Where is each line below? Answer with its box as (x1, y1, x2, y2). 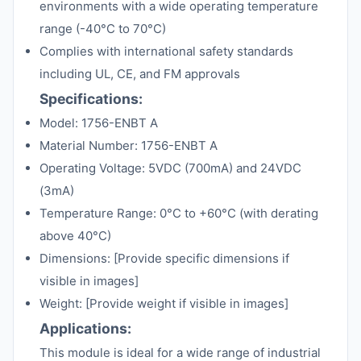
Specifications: (39, 90, 143, 107)
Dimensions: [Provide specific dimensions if (39, 251, 289, 266)
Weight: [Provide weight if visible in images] (39, 296, 288, 311)
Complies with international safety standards (39, 44, 293, 59)
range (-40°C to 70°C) (39, 21, 166, 36)
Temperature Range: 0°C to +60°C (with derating (39, 205, 318, 221)
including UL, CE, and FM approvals (39, 66, 240, 81)
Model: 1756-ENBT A (39, 115, 158, 131)
